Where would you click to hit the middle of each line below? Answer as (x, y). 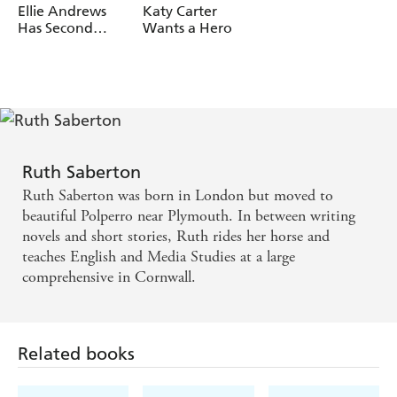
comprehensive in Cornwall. (109, 277)
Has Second (55, 28)
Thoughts (49, 45)
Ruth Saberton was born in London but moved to (178, 196)
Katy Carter (180, 12)
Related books (76, 354)
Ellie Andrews (62, 12)
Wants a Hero (188, 28)
